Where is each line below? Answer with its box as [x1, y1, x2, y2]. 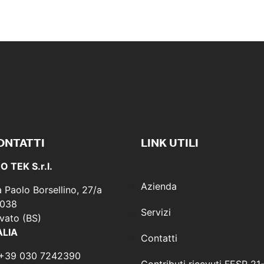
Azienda [140, 180, 177, 193]
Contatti [140, 232, 177, 245]
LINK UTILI [140, 136, 199, 150]
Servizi [140, 206, 171, 219]
